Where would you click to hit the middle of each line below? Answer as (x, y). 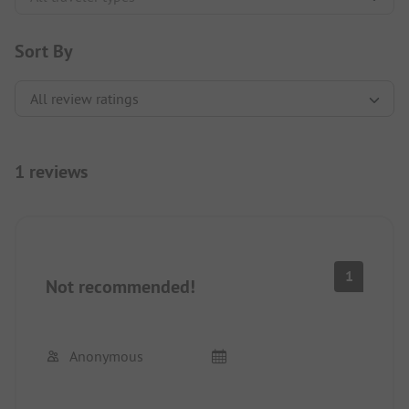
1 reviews (51, 171)
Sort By (44, 51)
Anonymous (106, 356)
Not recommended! (121, 286)
